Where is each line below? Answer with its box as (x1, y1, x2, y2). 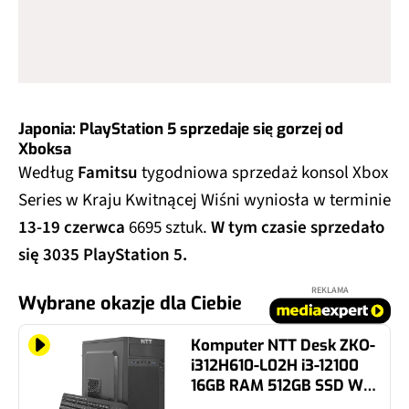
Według (18, 160, 78, 185)
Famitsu (78, 160, 138, 185)
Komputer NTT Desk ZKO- (191, 334, 375, 356)
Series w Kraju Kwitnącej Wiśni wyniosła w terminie (18, 187, 391, 213)
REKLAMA (311, 283, 349, 297)
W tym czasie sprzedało (211, 215, 384, 240)
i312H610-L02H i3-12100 (191, 354, 360, 376)
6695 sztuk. (125, 215, 211, 240)
